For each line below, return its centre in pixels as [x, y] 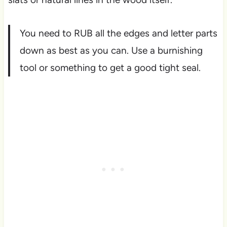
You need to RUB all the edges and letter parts [118, 33]
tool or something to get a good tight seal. [110, 67]
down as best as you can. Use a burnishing [111, 50]
